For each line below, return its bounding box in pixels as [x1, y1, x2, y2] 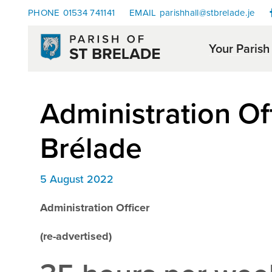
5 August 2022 [40, 171, 114, 188]
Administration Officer [40, 200, 149, 216]
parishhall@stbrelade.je [159, 6, 255, 19]
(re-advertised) [40, 228, 112, 245]
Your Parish [209, 39, 270, 58]
